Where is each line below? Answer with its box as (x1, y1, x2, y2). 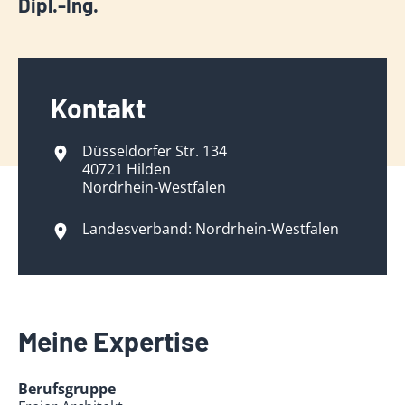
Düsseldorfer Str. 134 (82, 141, 228, 161)
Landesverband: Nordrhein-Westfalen (82, 219, 340, 239)
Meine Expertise (18, 325, 209, 357)
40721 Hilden (82, 159, 172, 179)
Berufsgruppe (18, 379, 116, 399)
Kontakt (51, 91, 146, 124)
